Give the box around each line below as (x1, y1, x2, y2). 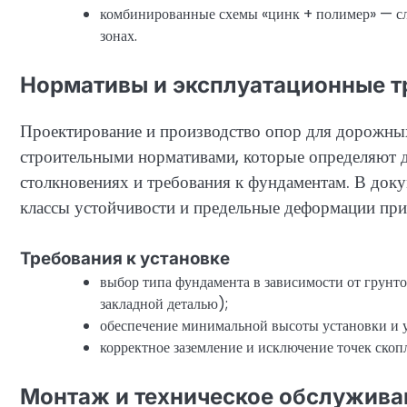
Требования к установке (20, 248, 230, 270)
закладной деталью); (100, 293, 228, 315)
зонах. (100, 25, 137, 46)
